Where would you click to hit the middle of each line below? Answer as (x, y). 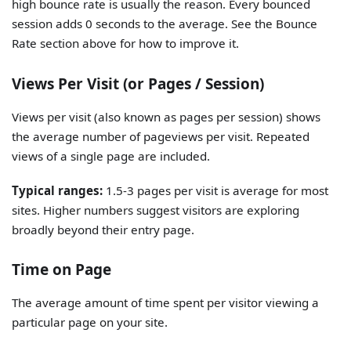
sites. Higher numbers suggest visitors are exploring (156, 210)
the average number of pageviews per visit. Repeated (161, 136)
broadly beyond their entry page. (103, 229)
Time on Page (62, 270)
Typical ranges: (58, 190)
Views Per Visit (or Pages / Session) (138, 83)
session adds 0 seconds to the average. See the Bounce (165, 24)
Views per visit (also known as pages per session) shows (166, 116)
